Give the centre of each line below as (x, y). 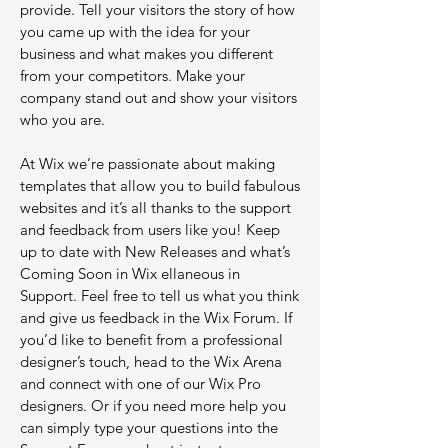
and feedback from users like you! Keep (150, 229)
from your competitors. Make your (132, 75)
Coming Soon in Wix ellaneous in (130, 273)
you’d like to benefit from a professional (151, 339)
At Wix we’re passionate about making (147, 163)
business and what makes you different (146, 53)
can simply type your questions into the (149, 427)
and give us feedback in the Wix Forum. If (156, 317)
